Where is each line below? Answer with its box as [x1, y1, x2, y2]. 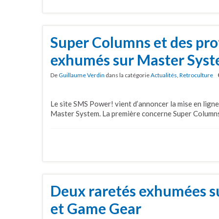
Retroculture [179, 71, 213, 79]
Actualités [151, 71, 177, 79]
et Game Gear [50, 199, 141, 218]
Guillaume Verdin [59, 71, 105, 79]
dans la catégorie [105, 71, 151, 79]
